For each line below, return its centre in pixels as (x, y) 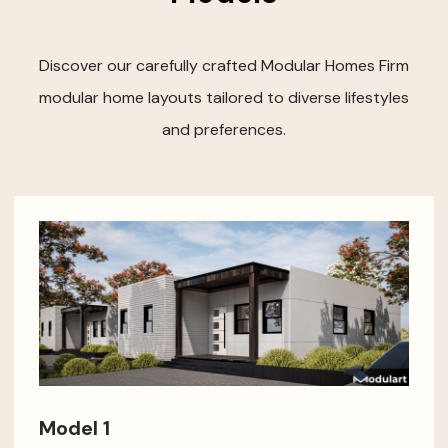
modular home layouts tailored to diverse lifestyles (223, 97)
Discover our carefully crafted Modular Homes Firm (223, 65)
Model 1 (74, 427)
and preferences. (223, 129)
